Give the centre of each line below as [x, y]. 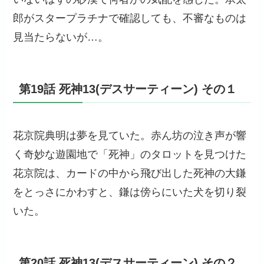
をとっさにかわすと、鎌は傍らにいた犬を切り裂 [130, 192]
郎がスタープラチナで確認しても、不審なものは [130, 18]
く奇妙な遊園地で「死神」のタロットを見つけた [130, 155]
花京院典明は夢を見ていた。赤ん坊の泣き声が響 [130, 136]
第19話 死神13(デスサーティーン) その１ [128, 89]
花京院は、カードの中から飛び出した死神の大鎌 [130, 174]
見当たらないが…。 [61, 37]
